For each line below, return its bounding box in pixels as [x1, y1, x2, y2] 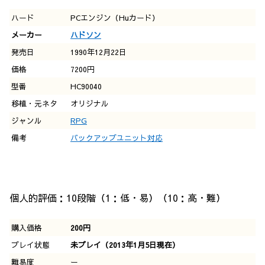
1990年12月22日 [70, 46, 127, 57]
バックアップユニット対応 [70, 132, 163, 143]
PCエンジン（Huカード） [70, 12, 160, 22]
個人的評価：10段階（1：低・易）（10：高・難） [9, 190, 225, 204]
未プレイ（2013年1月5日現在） [70, 240, 180, 250]
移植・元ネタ [11, 98, 57, 108]
